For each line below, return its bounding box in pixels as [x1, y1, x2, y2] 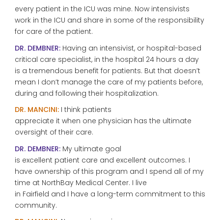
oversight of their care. [15, 127, 93, 137]
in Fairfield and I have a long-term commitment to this [15, 189, 205, 199]
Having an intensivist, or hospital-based [60, 43, 201, 53]
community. [15, 200, 57, 210]
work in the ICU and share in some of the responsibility [15, 15, 204, 25]
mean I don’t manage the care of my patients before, [15, 77, 203, 87]
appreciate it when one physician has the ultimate [15, 116, 192, 126]
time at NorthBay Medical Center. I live [15, 177, 147, 188]
